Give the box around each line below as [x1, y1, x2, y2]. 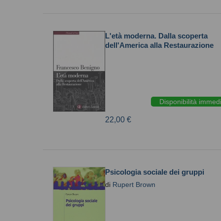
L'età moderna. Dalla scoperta [105, 32, 208, 40]
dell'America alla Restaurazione [105, 41, 214, 49]
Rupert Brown [112, 181, 155, 188]
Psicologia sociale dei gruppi [105, 168, 204, 176]
